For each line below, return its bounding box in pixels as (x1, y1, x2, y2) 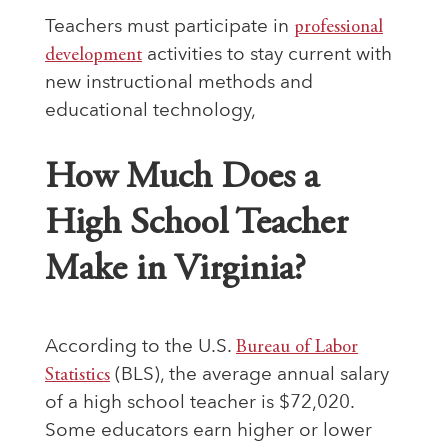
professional (294, 17, 383, 37)
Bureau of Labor (236, 337, 358, 357)
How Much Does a (45, 159, 319, 197)
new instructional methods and (45, 73, 313, 93)
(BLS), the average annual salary (110, 365, 389, 385)
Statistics (45, 365, 110, 385)
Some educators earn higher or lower (45, 421, 377, 441)
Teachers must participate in (45, 17, 294, 37)
